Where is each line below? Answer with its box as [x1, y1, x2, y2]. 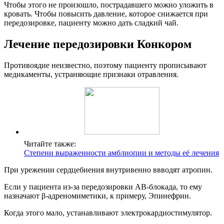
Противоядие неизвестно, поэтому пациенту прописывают [4, 61, 206, 69]
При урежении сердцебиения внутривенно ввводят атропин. [4, 165, 212, 174]
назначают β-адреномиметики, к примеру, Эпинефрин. [4, 191, 191, 200]
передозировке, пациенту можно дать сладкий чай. [4, 18, 178, 27]
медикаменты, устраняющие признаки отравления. [4, 70, 178, 78]
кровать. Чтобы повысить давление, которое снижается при [4, 9, 208, 18]
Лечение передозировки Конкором [4, 37, 191, 51]
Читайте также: [24, 139, 76, 148]
